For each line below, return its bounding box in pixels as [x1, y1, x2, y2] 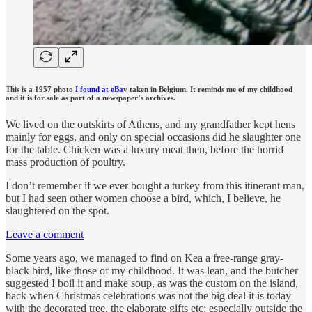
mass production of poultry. [6, 156, 125, 169]
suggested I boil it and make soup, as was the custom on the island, [6, 277, 298, 290]
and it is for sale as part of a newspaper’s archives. [6, 93, 175, 102]
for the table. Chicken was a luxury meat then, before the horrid [6, 143, 283, 156]
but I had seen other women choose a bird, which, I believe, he [6, 192, 281, 205]
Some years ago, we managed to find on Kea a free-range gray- [6, 252, 283, 265]
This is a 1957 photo [6, 84, 75, 93]
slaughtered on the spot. [6, 205, 115, 217]
